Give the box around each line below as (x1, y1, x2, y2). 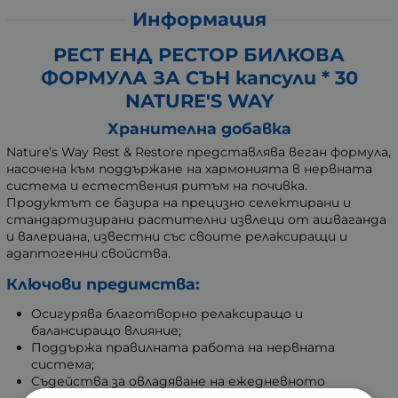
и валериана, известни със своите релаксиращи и (6, 228, 347, 245)
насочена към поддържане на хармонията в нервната (6, 161, 372, 178)
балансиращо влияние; (31, 322, 181, 339)
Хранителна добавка (107, 119, 291, 139)
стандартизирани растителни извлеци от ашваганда (6, 211, 386, 228)
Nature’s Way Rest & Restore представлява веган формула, (6, 144, 391, 161)
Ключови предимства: (6, 275, 200, 294)
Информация (131, 8, 267, 31)
